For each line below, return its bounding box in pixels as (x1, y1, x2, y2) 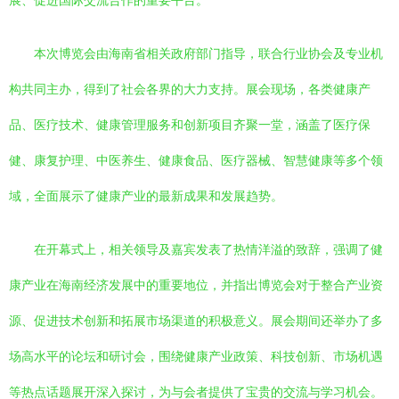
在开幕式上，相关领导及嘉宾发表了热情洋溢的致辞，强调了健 (34, 242, 383, 256)
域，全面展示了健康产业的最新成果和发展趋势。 (9, 189, 283, 203)
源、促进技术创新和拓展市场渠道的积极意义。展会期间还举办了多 (9, 313, 383, 328)
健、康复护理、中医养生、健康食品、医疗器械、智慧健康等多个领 (9, 153, 383, 167)
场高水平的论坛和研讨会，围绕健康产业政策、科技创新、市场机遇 (9, 349, 383, 363)
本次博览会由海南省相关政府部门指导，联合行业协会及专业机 (34, 46, 383, 61)
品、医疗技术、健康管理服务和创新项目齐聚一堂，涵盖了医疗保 (9, 118, 370, 132)
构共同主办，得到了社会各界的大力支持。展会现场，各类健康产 (9, 82, 370, 96)
